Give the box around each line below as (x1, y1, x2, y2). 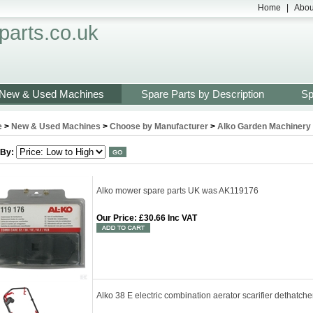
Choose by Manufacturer (110, 122, 208, 131)
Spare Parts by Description (141, 88, 264, 100)
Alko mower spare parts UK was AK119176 (96, 186, 259, 196)
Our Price (96, 213, 134, 223)
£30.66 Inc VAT (137, 213, 197, 223)
